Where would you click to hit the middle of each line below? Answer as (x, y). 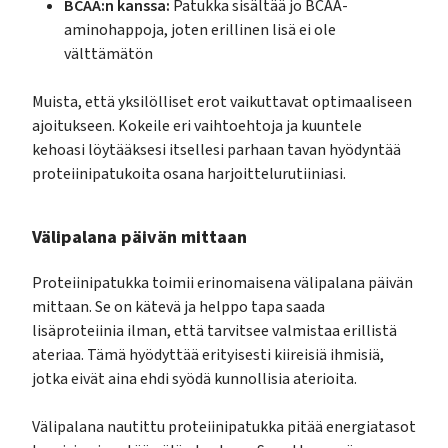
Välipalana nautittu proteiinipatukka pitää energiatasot (224, 426)
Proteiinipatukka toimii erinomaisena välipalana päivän (222, 282)
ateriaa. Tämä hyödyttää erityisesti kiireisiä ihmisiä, (208, 354)
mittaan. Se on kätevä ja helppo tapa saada (178, 306)
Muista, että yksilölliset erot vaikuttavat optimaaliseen (222, 102)
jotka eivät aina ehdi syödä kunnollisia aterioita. (194, 378)
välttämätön (108, 54)
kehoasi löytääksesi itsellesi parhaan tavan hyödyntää (216, 150)
